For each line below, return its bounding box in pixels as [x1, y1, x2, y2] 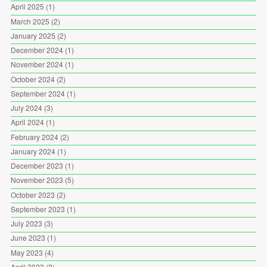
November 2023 [10, 175, 63, 185]
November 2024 [10, 59, 63, 70]
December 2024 [10, 45, 63, 55]
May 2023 [10, 247, 43, 257]
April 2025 [10, 1, 44, 12]
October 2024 [10, 73, 55, 84]
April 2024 [10, 117, 44, 128]
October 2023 [10, 189, 55, 200]
